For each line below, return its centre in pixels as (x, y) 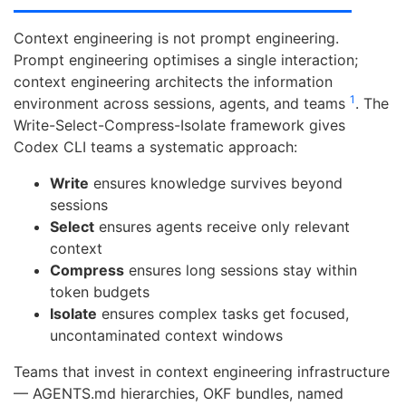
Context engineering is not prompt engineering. (176, 39)
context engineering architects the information (173, 82)
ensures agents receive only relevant (222, 227)
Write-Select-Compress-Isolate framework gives (179, 126)
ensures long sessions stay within (241, 271)
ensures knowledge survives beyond (216, 184)
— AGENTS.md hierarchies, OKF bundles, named (179, 394)
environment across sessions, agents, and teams (182, 104)
